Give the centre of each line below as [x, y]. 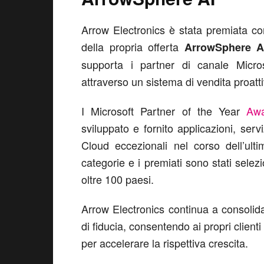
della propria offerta [133, 47]
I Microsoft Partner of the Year [164, 111]
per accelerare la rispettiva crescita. [165, 243]
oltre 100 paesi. [118, 179]
